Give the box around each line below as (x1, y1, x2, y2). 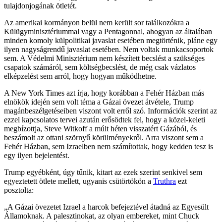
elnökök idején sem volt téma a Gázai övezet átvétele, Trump (4, 97, 194, 106)
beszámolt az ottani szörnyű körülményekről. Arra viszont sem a (4, 133, 204, 142)
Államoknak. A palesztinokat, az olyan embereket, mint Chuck (4, 211, 199, 220)
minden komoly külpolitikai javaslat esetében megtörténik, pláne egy (4, 36, 218, 45)
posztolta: (4, 185, 34, 194)
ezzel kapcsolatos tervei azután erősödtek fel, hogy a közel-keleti (4, 115, 205, 124)
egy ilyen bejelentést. (4, 151, 69, 160)
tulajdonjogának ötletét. (4, 1, 77, 10)
